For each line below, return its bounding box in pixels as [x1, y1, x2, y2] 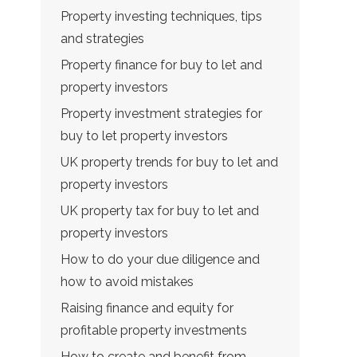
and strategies [61, 31, 144, 46]
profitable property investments [61, 323, 247, 338]
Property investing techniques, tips [61, 9, 262, 24]
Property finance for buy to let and [61, 57, 262, 73]
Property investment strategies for [61, 106, 262, 121]
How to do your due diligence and [61, 252, 260, 267]
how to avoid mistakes [61, 274, 194, 289]
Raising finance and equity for [61, 300, 233, 316]
